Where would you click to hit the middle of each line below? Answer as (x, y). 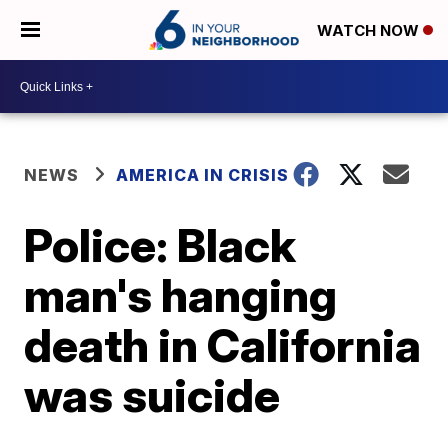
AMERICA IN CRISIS (203, 175)
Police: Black (160, 245)
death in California (223, 345)
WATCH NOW (370, 31)
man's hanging (181, 295)
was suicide (152, 395)
